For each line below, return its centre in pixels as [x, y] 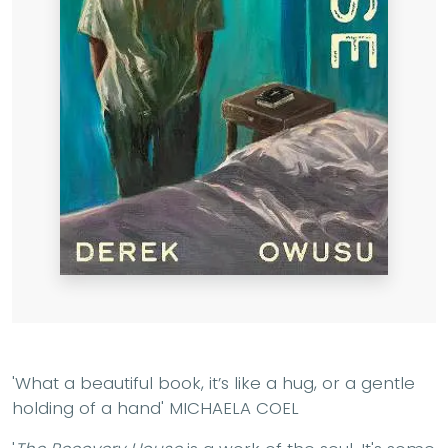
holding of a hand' [88, 407]
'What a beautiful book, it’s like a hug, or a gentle [213, 382]
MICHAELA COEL [231, 407]
